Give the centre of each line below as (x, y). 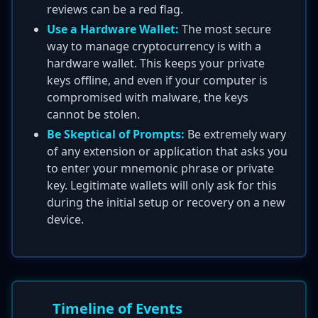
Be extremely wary (235, 134)
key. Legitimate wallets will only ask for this (162, 185)
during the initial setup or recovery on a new (166, 202)
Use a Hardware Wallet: (113, 29)
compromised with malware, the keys (148, 97)
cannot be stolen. (93, 114)
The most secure (225, 29)
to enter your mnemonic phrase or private (160, 168)
